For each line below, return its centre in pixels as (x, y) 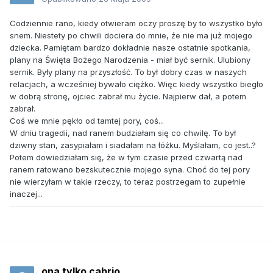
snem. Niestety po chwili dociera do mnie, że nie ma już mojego (131, 36)
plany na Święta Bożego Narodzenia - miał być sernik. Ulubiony (130, 60)
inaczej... (26, 194)
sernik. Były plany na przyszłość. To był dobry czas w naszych (128, 72)
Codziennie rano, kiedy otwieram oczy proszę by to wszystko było (136, 23)
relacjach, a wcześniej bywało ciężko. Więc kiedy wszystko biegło (136, 84)
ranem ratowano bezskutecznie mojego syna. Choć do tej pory (130, 170)
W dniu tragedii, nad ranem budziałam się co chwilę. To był (123, 133)
